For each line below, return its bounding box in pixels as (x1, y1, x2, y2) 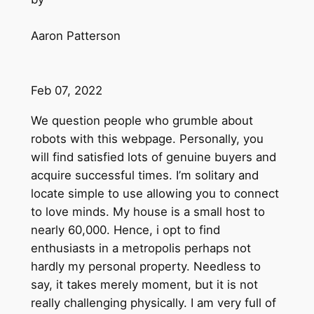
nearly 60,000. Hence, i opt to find (30, 222, 220, 237)
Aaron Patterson (30, 28, 121, 43)
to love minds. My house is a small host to (30, 204, 265, 219)
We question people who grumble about (30, 113, 253, 128)
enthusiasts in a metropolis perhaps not (30, 240, 251, 255)
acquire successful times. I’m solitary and (30, 168, 259, 182)
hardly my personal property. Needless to (30, 259, 261, 273)
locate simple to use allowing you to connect (30, 186, 279, 200)
